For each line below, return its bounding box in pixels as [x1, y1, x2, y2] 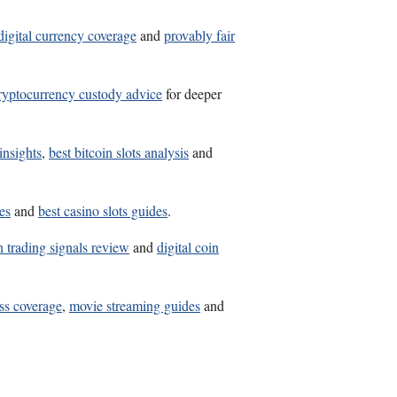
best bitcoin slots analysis [49, 143, 189, 162]
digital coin [157, 237, 219, 257]
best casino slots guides [38, 201, 167, 221]
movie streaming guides [69, 296, 200, 315]
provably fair [164, 26, 235, 45]
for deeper [162, 84, 222, 104]
